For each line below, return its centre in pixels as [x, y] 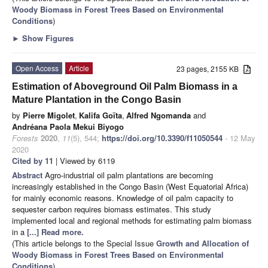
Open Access [37, 68]
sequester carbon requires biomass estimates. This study [112, 209]
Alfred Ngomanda [159, 115]
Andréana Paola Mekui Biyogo [68, 126]
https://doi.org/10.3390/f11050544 [162, 138]
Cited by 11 [33, 160]
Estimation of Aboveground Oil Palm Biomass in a [125, 86]
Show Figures [47, 38]
